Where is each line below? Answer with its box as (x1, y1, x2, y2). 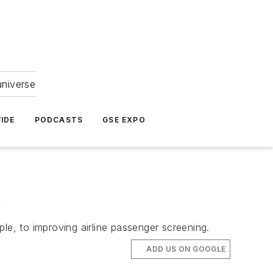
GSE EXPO (102, 115, 146, 124)
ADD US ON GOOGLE (146, 244, 226, 253)
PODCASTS (34, 115, 83, 124)
